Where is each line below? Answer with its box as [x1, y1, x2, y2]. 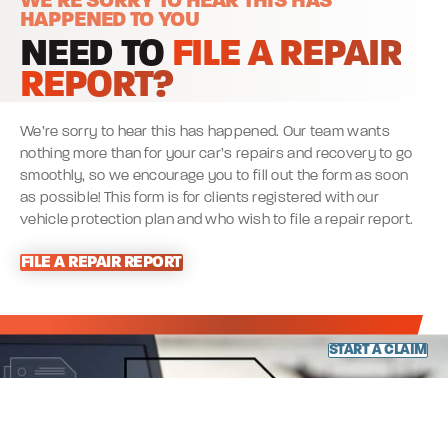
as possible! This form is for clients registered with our [20, 191, 380, 207]
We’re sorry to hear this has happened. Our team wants [20, 125, 390, 141]
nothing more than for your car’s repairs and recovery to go [20, 147, 413, 163]
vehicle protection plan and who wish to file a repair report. [20, 213, 414, 229]
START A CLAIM [328, 343, 427, 358]
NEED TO [20, 36, 172, 76]
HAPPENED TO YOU [20, 9, 200, 33]
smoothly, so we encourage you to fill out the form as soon [20, 169, 409, 185]
